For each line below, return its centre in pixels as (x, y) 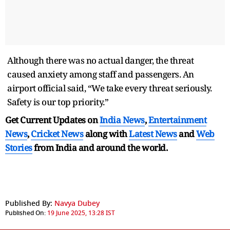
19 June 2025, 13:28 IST (81, 213)
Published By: (29, 203)
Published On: (25, 213)
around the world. (131, 147)
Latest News (153, 133)
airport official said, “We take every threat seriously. (110, 88)
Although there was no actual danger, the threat (101, 60)
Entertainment (177, 120)
